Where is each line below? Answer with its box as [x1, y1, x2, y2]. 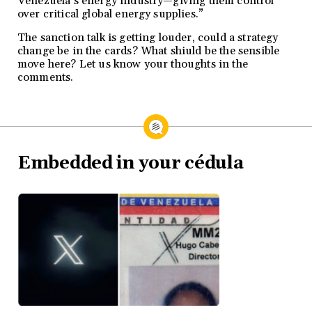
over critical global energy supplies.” [17, 7, 204, 21]
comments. [17, 70, 74, 84]
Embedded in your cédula [17, 153, 244, 175]
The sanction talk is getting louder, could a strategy [17, 31, 279, 45]
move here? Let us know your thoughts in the [17, 57, 248, 71]
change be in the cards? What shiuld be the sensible [17, 44, 280, 58]
